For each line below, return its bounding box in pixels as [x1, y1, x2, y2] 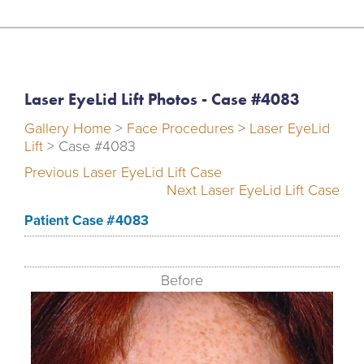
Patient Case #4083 [24, 211, 149, 229]
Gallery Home [24, 119, 111, 137]
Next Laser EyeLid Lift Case [167, 180, 340, 199]
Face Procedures [127, 119, 234, 137]
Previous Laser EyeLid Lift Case [24, 162, 222, 181]
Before [161, 271, 203, 289]
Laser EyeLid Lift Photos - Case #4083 [24, 88, 300, 110]
